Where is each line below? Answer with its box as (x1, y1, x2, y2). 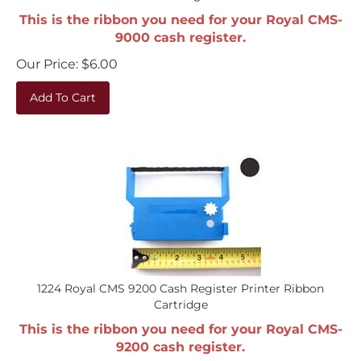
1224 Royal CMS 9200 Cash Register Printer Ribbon (37, 273, 324, 288)
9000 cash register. (115, 22, 246, 37)
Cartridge (153, 289, 208, 304)
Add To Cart (30, 82, 96, 97)
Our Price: (16, 48, 78, 64)
